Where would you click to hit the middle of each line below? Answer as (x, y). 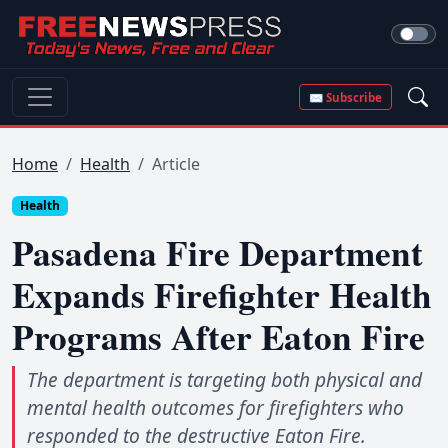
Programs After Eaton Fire (218, 337)
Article (176, 164)
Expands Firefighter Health (222, 295)
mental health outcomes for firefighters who (215, 408)
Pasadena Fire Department (217, 253)
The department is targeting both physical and (224, 380)
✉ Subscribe (346, 97)
